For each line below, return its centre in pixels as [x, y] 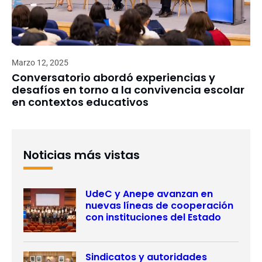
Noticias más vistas [82, 155]
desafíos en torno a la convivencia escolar [128, 90]
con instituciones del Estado [153, 218]
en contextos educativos [80, 102]
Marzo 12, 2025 [40, 63]
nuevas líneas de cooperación [159, 206]
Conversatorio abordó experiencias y [113, 78]
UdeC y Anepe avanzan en [149, 194]
